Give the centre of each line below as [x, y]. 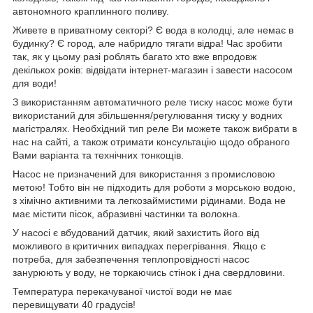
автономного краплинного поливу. [91, 11]
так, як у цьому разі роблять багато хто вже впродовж [134, 56]
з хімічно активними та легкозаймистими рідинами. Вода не [149, 200]
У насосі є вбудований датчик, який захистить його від [136, 232]
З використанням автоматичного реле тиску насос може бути [153, 102]
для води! [35, 83]
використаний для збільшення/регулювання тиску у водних [147, 115]
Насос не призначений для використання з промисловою [144, 174]
